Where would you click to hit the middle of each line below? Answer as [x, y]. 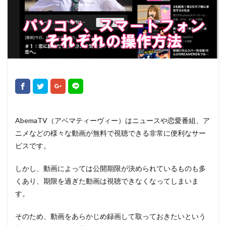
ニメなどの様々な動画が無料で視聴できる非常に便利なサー [110, 133]
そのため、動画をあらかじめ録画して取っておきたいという [110, 216]
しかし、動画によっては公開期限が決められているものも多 [110, 168]
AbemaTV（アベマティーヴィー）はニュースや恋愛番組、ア [112, 121]
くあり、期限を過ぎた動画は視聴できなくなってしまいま [107, 181]
